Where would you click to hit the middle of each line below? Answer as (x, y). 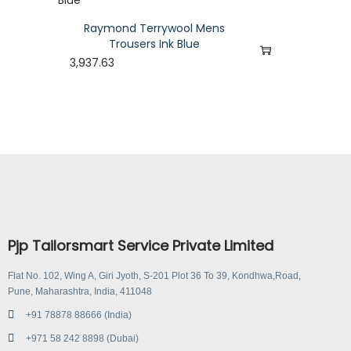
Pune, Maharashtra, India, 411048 (80, 291)
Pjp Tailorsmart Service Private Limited (141, 246)
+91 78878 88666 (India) (78, 315)
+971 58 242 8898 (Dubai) (82, 338)
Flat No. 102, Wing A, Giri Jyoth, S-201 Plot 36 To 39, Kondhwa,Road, (154, 276)
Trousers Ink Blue (154, 44)
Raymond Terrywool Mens (154, 28)
